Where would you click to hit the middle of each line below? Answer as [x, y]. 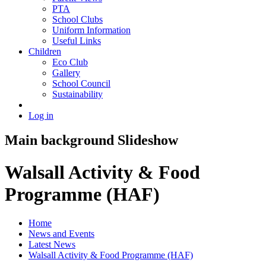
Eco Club [70, 62]
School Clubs [77, 19]
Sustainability [77, 94]
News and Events [61, 234]
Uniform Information [91, 30]
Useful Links [77, 40]
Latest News [52, 245]
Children [45, 51]
